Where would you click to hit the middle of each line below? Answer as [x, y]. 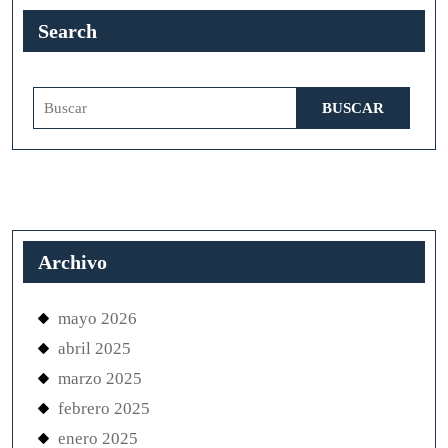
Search [67, 31]
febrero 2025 [104, 409]
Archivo [72, 262]
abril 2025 [94, 349]
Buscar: [56, 98]
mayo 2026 [97, 319]
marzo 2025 [100, 379]
